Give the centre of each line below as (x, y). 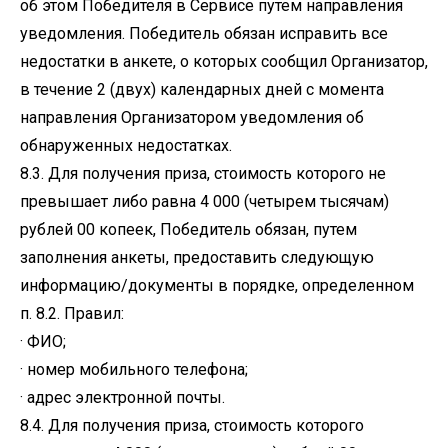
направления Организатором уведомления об (192, 117)
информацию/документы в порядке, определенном (217, 285)
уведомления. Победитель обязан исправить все (204, 33)
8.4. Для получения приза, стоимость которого (192, 425)
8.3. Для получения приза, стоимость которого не (203, 173)
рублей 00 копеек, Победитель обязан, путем (188, 229)
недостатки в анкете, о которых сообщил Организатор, (224, 61)
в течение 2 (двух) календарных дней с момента (202, 89)
